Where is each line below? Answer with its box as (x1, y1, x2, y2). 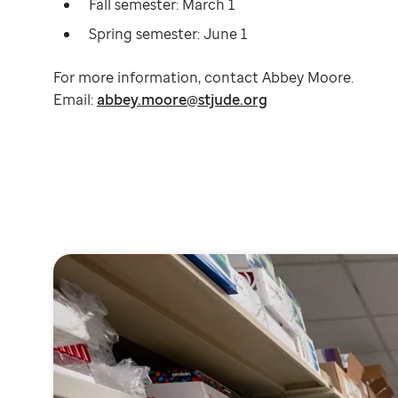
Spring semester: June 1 (89, 24, 248, 44)
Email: (53, 90, 97, 110)
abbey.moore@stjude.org (97, 90, 267, 110)
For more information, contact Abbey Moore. (53, 68, 354, 88)
